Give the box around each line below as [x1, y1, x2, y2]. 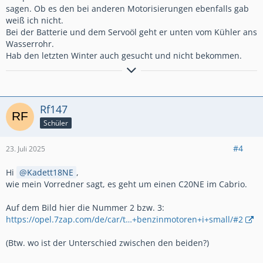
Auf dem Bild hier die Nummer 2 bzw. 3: [6, 202, 164, 213]
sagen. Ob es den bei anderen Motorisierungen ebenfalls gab [6, 3, 249, 14]
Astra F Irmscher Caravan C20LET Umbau [78, 91, 240, 102]
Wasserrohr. [6, 38, 54, 49]
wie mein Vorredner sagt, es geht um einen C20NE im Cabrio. [6, 178, 247, 190]
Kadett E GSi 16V [78, 79, 144, 90]
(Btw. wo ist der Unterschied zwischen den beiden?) [6, 237, 209, 248]
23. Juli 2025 [6, 144, 45, 154]
